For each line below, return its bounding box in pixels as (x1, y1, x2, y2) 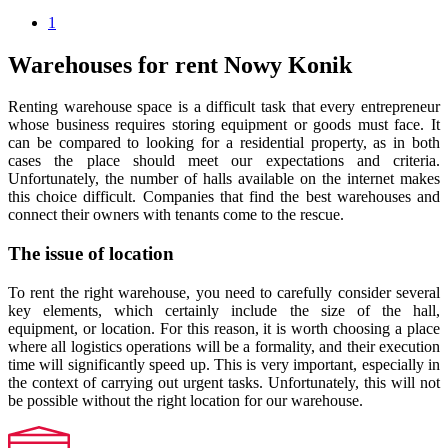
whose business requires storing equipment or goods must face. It (8, 116, 440, 134)
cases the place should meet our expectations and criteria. (8, 152, 440, 170)
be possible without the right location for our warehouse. (8, 391, 363, 409)
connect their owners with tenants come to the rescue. (8, 206, 344, 224)
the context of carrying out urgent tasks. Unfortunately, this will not (8, 373, 440, 391)
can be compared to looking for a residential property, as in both (8, 134, 440, 152)
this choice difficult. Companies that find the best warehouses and (8, 188, 440, 206)
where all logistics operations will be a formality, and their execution (8, 337, 440, 355)
